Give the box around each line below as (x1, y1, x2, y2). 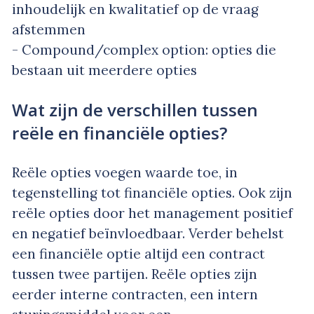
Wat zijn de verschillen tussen (12, 98, 258, 122)
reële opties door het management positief (12, 204, 293, 221)
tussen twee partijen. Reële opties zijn (12, 265, 257, 282)
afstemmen (12, 21, 86, 39)
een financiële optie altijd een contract (12, 245, 265, 262)
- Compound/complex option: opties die (12, 41, 276, 59)
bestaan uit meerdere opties (12, 62, 197, 79)
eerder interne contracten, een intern (12, 285, 258, 303)
